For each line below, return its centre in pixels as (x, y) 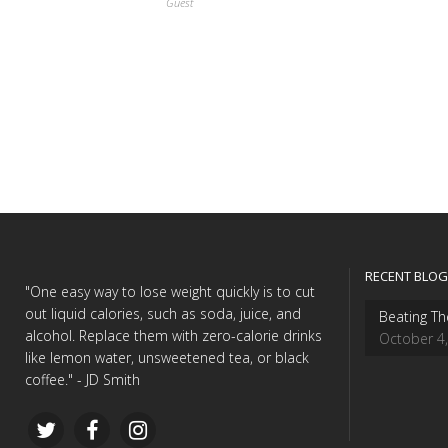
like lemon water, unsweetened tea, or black (167, 357)
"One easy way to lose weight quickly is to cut (170, 291)
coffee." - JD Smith (82, 379)
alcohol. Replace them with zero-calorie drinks (173, 335)
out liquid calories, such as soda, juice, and (163, 313)
